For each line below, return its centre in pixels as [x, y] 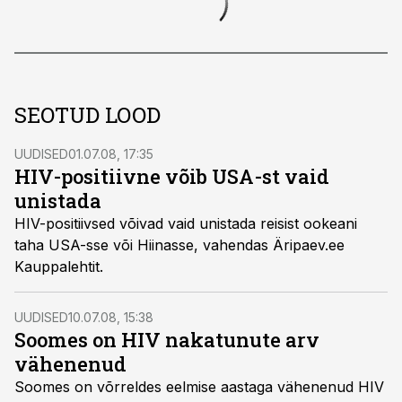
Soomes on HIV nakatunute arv [167, 340]
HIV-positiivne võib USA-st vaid [172, 176]
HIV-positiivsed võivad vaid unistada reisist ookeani [137, 223]
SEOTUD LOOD [87, 115]
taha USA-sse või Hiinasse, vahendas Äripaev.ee [144, 245]
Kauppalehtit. [59, 267]
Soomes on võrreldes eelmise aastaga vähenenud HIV [146, 387]
